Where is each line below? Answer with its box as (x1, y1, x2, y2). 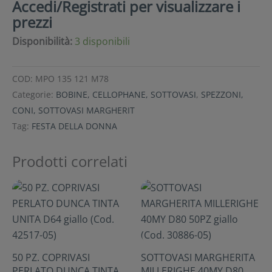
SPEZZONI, (201, 88, 243, 100)
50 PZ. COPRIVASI (12, 250, 90, 264)
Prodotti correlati (12, 151, 127, 171)
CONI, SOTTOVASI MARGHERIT (12, 104, 135, 116)
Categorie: (12, 88, 56, 100)
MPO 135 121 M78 (35, 72, 109, 84)
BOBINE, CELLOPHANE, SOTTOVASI (56, 88, 196, 100)
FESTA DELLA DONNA (32, 120, 117, 132)
